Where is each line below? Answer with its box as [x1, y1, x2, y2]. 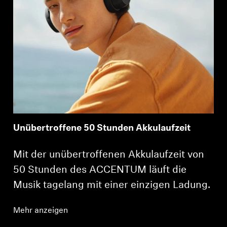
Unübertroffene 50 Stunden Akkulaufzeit [13, 123, 191, 133]
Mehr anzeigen [13, 206, 68, 215]
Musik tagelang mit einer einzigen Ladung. [13, 180, 211, 191]
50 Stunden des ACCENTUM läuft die [13, 165, 187, 175]
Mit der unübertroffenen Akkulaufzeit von [13, 149, 205, 160]
